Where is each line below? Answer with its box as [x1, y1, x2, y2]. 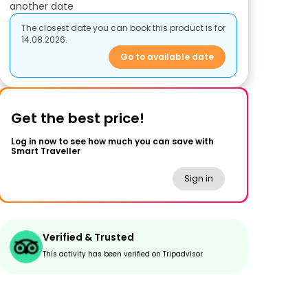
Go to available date [120, 51, 214, 63]
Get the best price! [11, 109, 144, 128]
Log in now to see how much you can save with [11, 135, 214, 147]
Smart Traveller [11, 145, 80, 157]
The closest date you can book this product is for [21, 22, 225, 34]
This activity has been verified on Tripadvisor [43, 249, 203, 259]
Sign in [184, 173, 213, 184]
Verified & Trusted [43, 230, 134, 244]
